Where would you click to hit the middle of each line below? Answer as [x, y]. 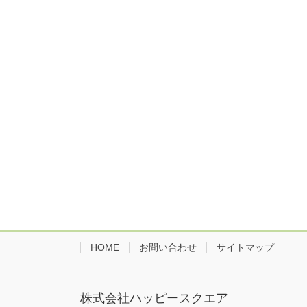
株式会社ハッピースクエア [154, 298]
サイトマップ [245, 247]
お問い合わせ [168, 247]
